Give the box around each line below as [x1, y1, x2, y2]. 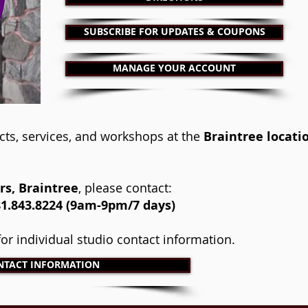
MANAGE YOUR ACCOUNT [113, 61, 236, 74]
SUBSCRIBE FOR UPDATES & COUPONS [83, 25, 265, 38]
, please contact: [78, 179, 172, 196]
